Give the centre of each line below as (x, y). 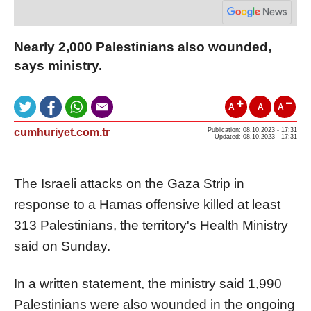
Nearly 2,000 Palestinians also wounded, (143, 47)
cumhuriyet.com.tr (62, 132)
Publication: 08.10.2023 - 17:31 (252, 129)
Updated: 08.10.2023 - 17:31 (256, 136)
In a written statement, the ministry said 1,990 (148, 283)
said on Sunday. (62, 246)
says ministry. (58, 65)
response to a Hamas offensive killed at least (147, 204)
